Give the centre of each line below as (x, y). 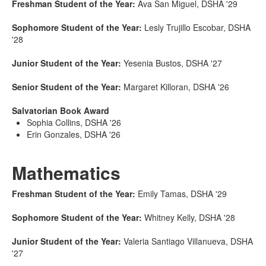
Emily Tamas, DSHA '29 (182, 193)
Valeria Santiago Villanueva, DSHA (188, 241)
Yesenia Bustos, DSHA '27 (173, 63)
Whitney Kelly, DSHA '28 (190, 217)
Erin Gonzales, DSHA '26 (74, 134)
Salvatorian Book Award (61, 110)
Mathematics (66, 172)
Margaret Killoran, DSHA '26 (176, 86)
